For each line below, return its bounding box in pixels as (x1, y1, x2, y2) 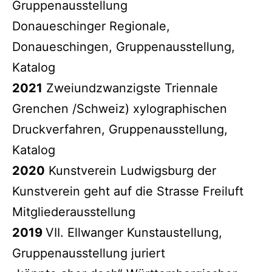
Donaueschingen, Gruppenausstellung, (12, 39, 235, 54)
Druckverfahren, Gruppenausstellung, (12, 121, 228, 137)
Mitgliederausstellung (12, 204, 135, 219)
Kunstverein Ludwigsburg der (45, 163, 216, 178)
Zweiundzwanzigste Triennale (42, 80, 218, 95)
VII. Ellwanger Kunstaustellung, (46, 225, 222, 240)
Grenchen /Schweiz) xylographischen (12, 101, 227, 116)
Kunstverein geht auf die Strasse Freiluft (12, 183, 243, 199)
